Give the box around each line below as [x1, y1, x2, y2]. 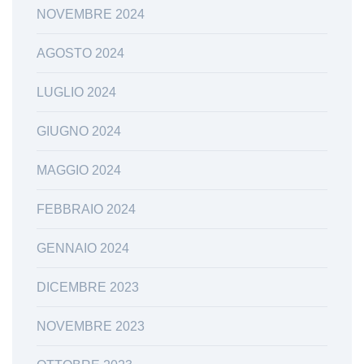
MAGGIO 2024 [37, 162, 121, 177]
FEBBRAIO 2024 [37, 201, 136, 216]
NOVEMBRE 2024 [37, 6, 145, 21]
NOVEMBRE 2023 [37, 318, 145, 333]
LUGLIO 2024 [37, 84, 116, 99]
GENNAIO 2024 [37, 240, 129, 255]
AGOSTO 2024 [37, 45, 124, 60]
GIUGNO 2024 [37, 123, 121, 138]
